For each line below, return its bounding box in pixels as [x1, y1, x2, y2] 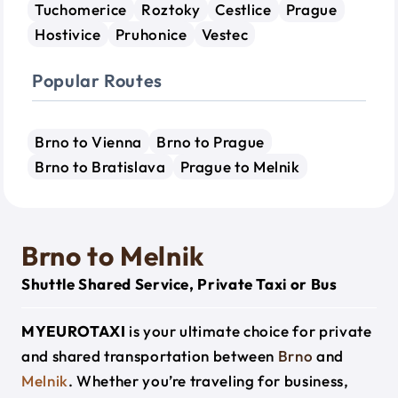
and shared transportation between [21, 346, 278, 365]
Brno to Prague [155, 132, 265, 151]
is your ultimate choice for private [125, 322, 372, 340]
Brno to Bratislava [35, 157, 166, 176]
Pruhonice [115, 25, 187, 44]
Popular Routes [32, 69, 163, 92]
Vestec [201, 25, 249, 44]
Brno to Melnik [21, 239, 204, 273]
